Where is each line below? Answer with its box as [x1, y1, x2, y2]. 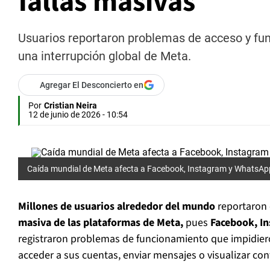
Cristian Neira [44, 101, 97, 111]
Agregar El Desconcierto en [40, 80, 143, 90]
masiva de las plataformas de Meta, [18, 215, 186, 231]
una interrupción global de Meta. [18, 49, 191, 64]
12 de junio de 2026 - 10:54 [28, 110, 128, 120]
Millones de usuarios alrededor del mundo [18, 199, 215, 215]
